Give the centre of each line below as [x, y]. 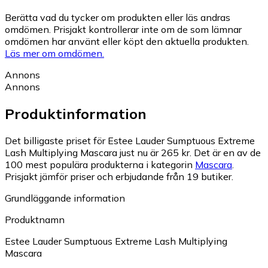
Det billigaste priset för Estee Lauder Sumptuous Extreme [130, 141]
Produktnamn [35, 220]
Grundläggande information [65, 198]
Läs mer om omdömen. [54, 54]
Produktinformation [76, 114]
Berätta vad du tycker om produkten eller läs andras [118, 18]
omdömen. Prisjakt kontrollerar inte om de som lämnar [123, 30]
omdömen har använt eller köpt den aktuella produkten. [127, 42]
